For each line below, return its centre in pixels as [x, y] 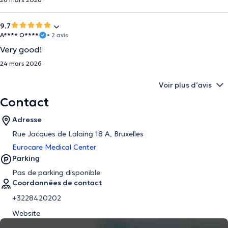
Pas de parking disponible [56, 173]
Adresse [27, 120]
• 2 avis [58, 35]
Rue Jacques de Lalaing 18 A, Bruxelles [78, 134]
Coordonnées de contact [57, 183]
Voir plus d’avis [185, 85]
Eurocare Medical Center [54, 147]
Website [26, 213]
